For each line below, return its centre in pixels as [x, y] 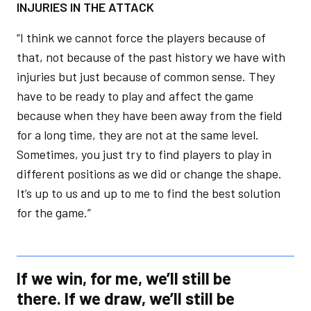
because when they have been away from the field [150, 115]
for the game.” [55, 212]
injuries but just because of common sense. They [146, 76]
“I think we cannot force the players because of [141, 37]
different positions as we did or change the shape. [149, 174]
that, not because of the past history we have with [151, 57]
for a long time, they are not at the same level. [138, 135]
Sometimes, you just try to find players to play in [144, 154]
